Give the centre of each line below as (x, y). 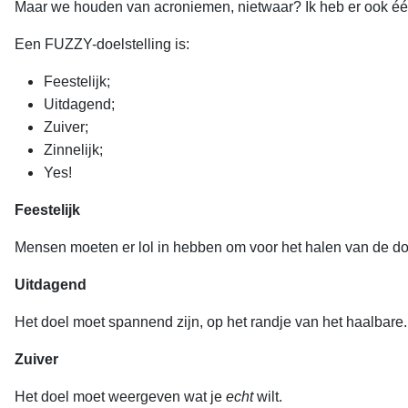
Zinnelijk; (73, 150)
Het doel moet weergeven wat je (120, 397)
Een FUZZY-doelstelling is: (102, 45)
